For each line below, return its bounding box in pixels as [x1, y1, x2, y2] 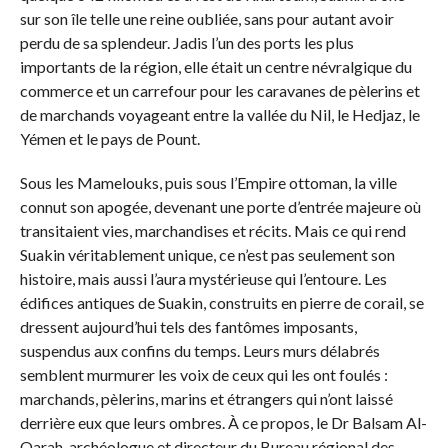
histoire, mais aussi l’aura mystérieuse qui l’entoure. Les [19, 269, 387, 289]
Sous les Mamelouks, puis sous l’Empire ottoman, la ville [19, 173, 397, 193]
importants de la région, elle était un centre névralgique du [19, 57, 412, 77]
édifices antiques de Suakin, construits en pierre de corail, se [19, 293, 424, 313]
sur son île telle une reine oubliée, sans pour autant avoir [19, 9, 394, 29]
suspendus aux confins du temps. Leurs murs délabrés [19, 341, 380, 361]
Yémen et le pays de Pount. [19, 129, 200, 149]
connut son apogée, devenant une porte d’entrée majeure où [19, 197, 421, 217]
